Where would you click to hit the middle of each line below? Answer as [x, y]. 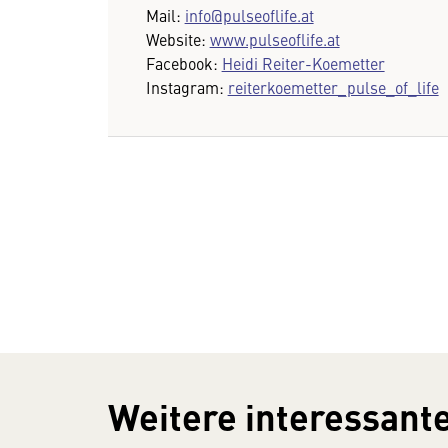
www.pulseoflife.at [274, 38]
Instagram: [186, 86]
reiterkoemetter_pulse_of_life [333, 86]
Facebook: [183, 62]
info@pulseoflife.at [249, 14]
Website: [177, 38]
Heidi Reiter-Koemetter [303, 62]
